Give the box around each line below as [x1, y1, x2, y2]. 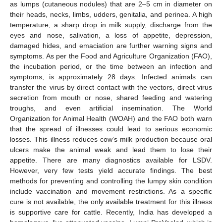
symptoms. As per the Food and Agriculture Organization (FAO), [10, 52, 212, 60]
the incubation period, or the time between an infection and [10, 62, 212, 70]
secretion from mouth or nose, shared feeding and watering [10, 93, 212, 102]
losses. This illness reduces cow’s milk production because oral [10, 135, 212, 143]
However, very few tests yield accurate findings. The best [10, 166, 212, 174]
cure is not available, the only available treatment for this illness [10, 197, 212, 206]
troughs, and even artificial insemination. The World [10, 104, 212, 112]
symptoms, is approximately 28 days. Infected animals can [10, 72, 212, 81]
